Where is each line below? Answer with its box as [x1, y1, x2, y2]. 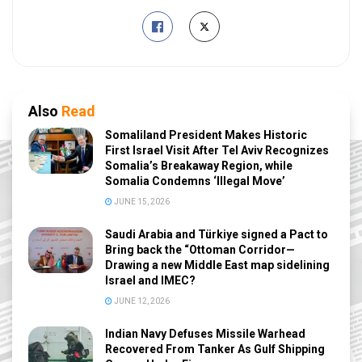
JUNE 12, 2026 [112, 296, 170, 305]
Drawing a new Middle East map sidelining [105, 258, 330, 271]
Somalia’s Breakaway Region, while [105, 158, 293, 172]
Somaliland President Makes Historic [105, 128, 307, 141]
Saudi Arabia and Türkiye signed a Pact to [105, 227, 328, 241]
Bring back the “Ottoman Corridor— [105, 242, 295, 256]
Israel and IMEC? [105, 273, 198, 287]
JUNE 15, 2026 [112, 196, 170, 206]
